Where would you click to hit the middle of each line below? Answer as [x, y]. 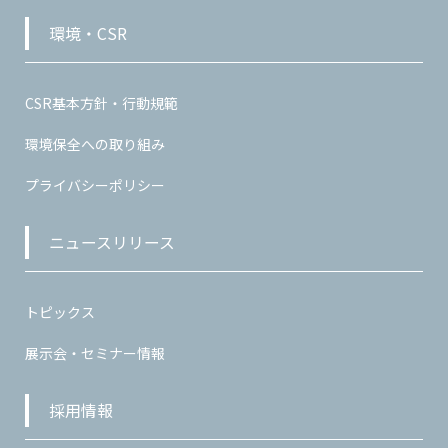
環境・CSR [88, 33]
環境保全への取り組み [95, 143]
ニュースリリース [112, 242]
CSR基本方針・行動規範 [101, 102]
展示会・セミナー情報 [95, 352]
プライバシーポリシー [95, 184]
